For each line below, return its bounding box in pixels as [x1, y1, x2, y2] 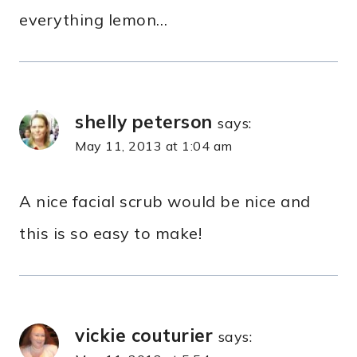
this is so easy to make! [19, 223, 202, 244]
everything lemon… [19, 10, 168, 30]
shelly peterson [75, 110, 213, 134]
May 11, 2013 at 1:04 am [75, 138, 233, 155]
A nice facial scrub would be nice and [19, 191, 311, 212]
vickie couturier [75, 324, 213, 347]
